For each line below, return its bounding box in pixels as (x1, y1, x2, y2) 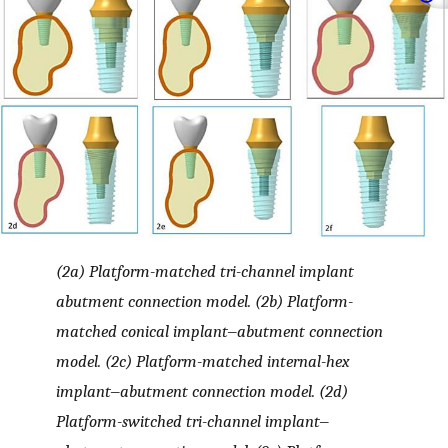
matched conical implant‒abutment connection (56, 320, 383, 341)
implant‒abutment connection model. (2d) (56, 380, 348, 401)
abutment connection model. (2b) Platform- (56, 290, 353, 311)
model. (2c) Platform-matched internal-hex (56, 350, 350, 371)
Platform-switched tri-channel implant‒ (56, 410, 329, 431)
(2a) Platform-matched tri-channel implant (56, 260, 354, 281)
